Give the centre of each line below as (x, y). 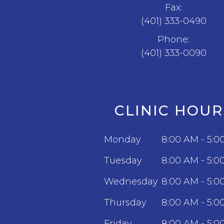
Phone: (174, 40)
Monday (123, 140)
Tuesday (123, 161)
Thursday (125, 203)
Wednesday (131, 182)
